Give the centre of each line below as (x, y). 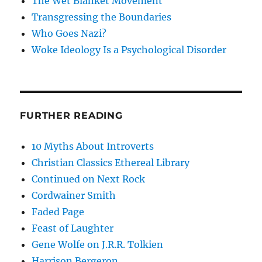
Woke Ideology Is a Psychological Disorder (129, 50)
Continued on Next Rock (89, 179)
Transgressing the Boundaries (102, 17)
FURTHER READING (71, 116)
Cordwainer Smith (74, 196)
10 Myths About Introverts (93, 146)
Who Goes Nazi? (69, 34)
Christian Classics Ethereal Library (111, 163)
